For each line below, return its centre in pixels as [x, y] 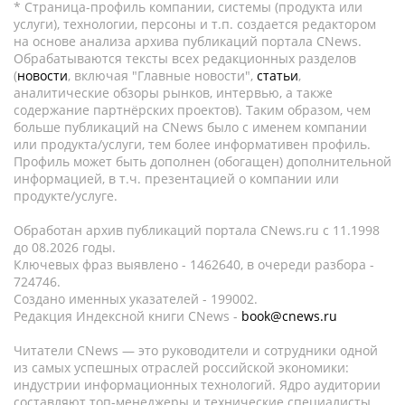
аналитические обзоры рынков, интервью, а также [173, 93]
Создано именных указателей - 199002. [136, 299]
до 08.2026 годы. [65, 247]
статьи [278, 75]
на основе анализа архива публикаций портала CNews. [188, 41]
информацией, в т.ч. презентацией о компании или [176, 179]
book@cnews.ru [289, 316]
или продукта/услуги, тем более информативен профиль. [192, 144]
